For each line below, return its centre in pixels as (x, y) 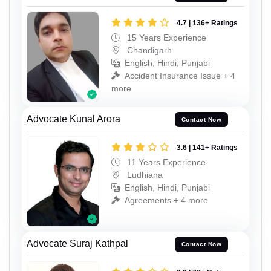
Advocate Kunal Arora (73, 119)
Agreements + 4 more (166, 201)
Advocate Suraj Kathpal (77, 243)
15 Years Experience (165, 38)
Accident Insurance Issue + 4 (180, 76)
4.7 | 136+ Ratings (207, 23)
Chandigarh (148, 51)
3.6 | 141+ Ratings (207, 148)
